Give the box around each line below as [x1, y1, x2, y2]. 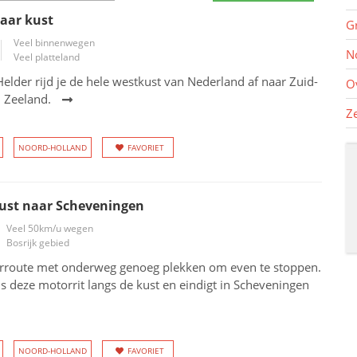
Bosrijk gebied [6, 236, 69, 249]
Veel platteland [13, 50, 80, 64]
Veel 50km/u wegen [6, 222, 93, 235]
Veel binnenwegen [13, 36, 95, 49]
